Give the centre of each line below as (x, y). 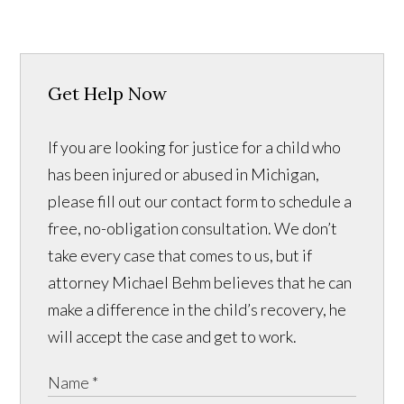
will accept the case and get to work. (173, 337)
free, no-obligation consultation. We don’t (193, 229)
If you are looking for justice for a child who (195, 147)
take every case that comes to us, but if (180, 256)
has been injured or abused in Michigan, (184, 174)
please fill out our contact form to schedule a (200, 202)
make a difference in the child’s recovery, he (197, 310)
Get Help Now (108, 94)
